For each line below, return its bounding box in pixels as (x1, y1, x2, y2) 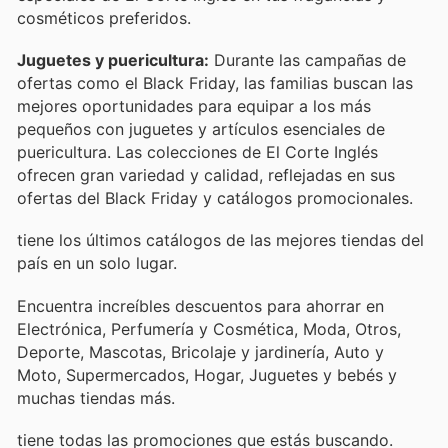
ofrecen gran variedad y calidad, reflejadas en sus (17, 165, 395, 186)
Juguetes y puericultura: (17, 50, 209, 71)
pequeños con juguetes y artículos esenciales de (17, 119, 385, 140)
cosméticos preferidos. (17, 8, 191, 28)
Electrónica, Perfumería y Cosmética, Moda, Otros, (17, 318, 401, 339)
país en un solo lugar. (17, 253, 177, 274)
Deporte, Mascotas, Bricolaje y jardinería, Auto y (17, 341, 384, 362)
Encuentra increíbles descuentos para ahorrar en (17, 295, 384, 316)
